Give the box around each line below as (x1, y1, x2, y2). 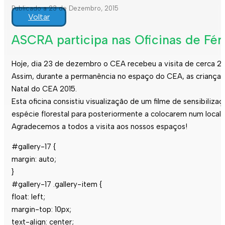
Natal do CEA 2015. (12, 84, 77, 93)
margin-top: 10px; (12, 204, 71, 214)
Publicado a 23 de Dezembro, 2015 (12, 5, 119, 12)
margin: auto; (12, 154, 56, 164)
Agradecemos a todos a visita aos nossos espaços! (12, 122, 187, 131)
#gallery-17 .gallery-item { (12, 179, 102, 189)
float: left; (12, 192, 45, 201)
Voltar (28, 12, 50, 22)
